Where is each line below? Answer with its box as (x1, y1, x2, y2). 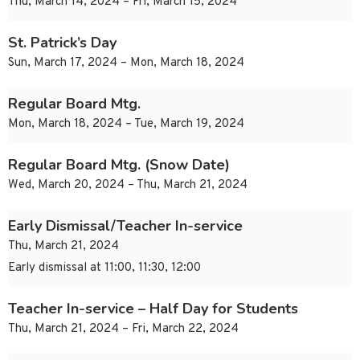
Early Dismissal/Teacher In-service (8, 216, 243, 236)
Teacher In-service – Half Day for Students (8, 299, 298, 319)
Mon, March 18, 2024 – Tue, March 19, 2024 (8, 117, 244, 133)
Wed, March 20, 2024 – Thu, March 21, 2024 (8, 178, 247, 194)
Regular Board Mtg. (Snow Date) (8, 155, 230, 175)
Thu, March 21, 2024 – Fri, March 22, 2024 (8, 321, 239, 337)
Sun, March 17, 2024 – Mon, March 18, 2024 (8, 55, 244, 72)
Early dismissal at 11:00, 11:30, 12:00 (8, 260, 201, 276)
